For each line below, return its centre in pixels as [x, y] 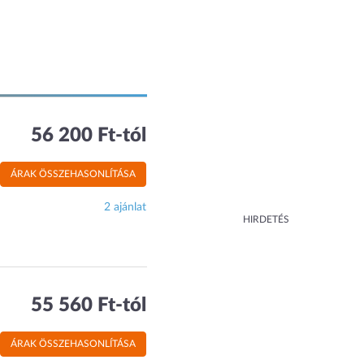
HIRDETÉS [266, 219]
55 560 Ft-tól [89, 305]
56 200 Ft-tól [89, 136]
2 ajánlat [126, 207]
